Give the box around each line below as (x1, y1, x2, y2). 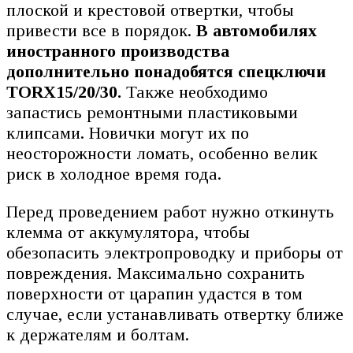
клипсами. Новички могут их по (6, 122, 249, 143)
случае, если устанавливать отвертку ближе (6, 303, 344, 324)
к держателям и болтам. (6, 324, 189, 344)
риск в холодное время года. (6, 163, 221, 184)
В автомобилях (196, 20, 317, 40)
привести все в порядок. (6, 20, 196, 40)
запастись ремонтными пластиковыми (6, 102, 298, 122)
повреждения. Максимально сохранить (6, 262, 305, 283)
